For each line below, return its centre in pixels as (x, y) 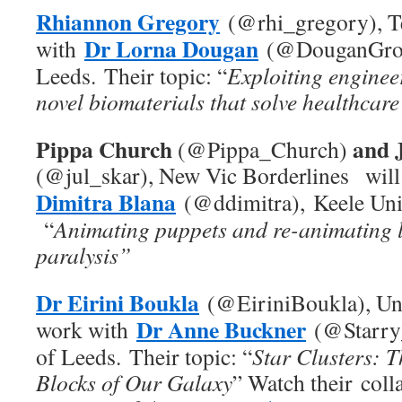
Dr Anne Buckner (221, 329)
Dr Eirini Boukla (118, 302)
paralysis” (83, 255)
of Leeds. (79, 356)
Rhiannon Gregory (128, 22)
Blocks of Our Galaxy (134, 382)
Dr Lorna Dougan (171, 48)
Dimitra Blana (106, 202)
